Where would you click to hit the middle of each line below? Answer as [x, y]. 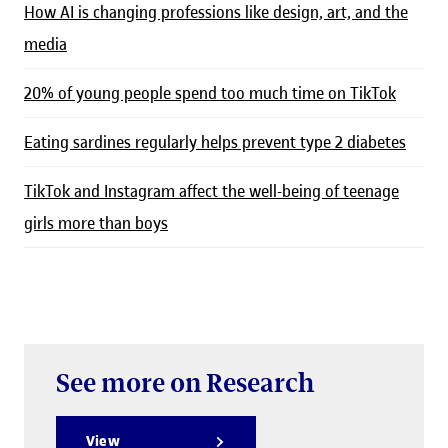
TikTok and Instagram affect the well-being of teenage [211, 190]
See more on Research [185, 383]
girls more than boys [96, 222]
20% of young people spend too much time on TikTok [210, 92]
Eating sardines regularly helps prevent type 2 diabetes [215, 141]
